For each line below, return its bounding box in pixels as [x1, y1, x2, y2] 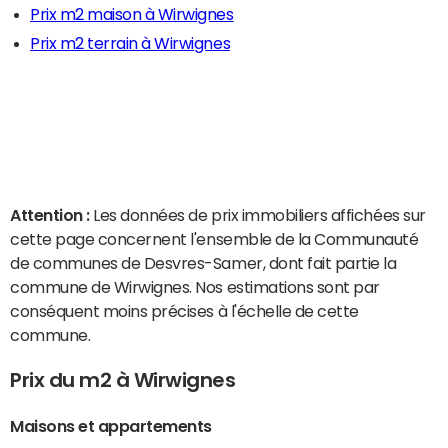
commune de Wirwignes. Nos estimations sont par [10, 279, 380, 295]
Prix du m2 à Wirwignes [10, 369, 236, 390]
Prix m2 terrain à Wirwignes [30, 35, 231, 51]
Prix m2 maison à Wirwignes [30, 6, 234, 22]
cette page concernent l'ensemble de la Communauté [10, 231, 419, 247]
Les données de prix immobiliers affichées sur [93, 207, 426, 223]
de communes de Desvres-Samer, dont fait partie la [10, 255, 397, 271]
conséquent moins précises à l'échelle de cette [10, 303, 359, 319]
